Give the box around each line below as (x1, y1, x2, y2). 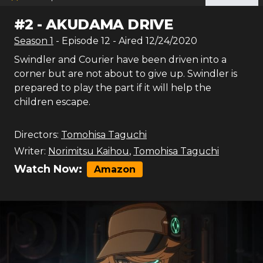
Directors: (14, 129, 59, 140)
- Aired (110, 35, 143, 46)
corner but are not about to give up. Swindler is (14, 68, 237, 79)
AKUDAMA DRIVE (46, 16, 173, 33)
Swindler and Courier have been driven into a (14, 54, 227, 65)
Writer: (14, 146, 46, 157)
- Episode (56, 35, 101, 46)
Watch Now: (14, 163, 82, 176)
